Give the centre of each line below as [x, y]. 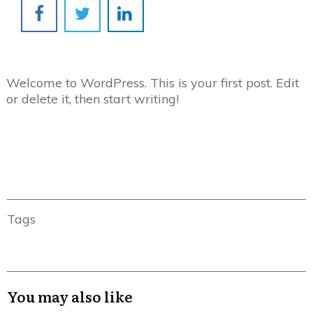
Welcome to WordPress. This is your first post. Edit [153, 82]
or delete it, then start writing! [93, 99]
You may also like [70, 296]
